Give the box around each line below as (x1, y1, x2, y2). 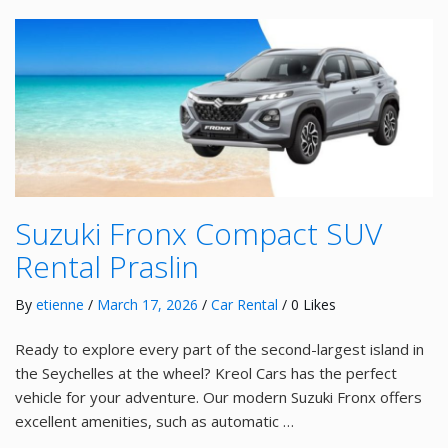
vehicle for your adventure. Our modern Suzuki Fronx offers (15, 386, 422, 407)
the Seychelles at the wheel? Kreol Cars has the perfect (15, 362, 397, 383)
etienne (36, 294, 84, 314)
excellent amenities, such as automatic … (15, 410, 294, 431)
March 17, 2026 (97, 294, 198, 314)
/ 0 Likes (278, 294, 336, 314)
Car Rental (211, 294, 278, 314)
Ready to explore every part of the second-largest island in (15, 338, 424, 359)
